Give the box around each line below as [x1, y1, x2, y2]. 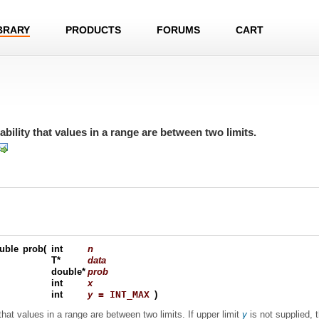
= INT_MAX [93, 289, 150, 300]
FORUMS [157, 24, 200, 36]
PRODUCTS [66, 24, 121, 36]
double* [51, 266, 85, 277]
